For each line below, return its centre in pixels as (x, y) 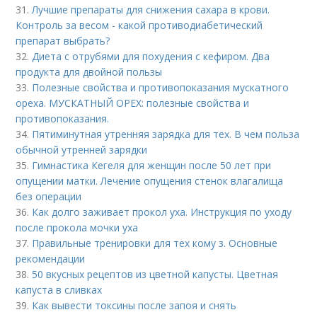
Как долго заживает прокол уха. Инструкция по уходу (162, 212)
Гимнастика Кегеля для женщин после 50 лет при (152, 165)
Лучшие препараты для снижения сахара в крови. (151, 10)
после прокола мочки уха (77, 227)
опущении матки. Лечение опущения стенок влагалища (150, 181)
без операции (49, 196)
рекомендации (51, 259)
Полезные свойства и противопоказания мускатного (161, 87)
